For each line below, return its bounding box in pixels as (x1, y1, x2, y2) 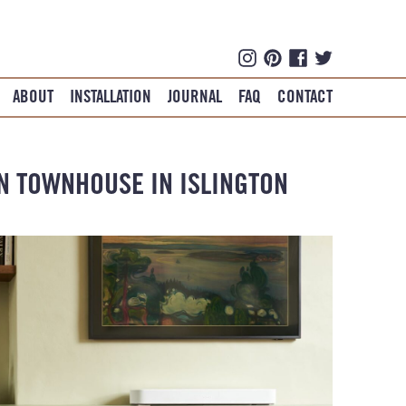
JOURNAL (168, 86, 222, 106)
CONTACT (277, 86, 333, 106)
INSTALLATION (70, 86, 151, 106)
